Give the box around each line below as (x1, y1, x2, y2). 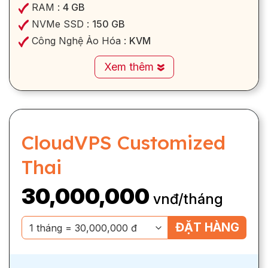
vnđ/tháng (153, 190, 223, 208)
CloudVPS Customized (22, 130, 226, 155)
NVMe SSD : (29, 18, 92, 31)
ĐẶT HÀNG (175, 220, 239, 235)
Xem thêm (103, 60, 157, 74)
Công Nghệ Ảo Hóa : (29, 35, 129, 47)
